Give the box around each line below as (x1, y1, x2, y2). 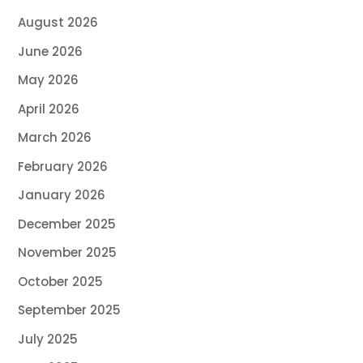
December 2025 (18, 215, 117, 233)
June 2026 (18, 42, 83, 60)
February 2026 (18, 157, 109, 175)
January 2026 (18, 186, 106, 204)
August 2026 (18, 14, 99, 32)
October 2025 (18, 272, 104, 290)
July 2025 (18, 330, 79, 348)
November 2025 (18, 244, 117, 262)
